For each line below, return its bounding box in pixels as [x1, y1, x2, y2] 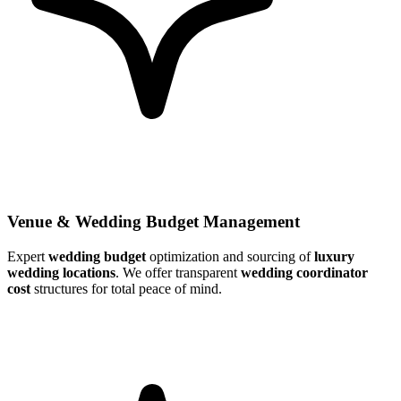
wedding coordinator [241, 264, 368, 280]
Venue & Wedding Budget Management [7, 212, 300, 232]
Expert [7, 248, 48, 264]
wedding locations [7, 264, 115, 280]
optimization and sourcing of [146, 248, 314, 264]
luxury [314, 248, 354, 264]
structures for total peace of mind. [30, 280, 222, 296]
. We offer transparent [115, 264, 241, 280]
